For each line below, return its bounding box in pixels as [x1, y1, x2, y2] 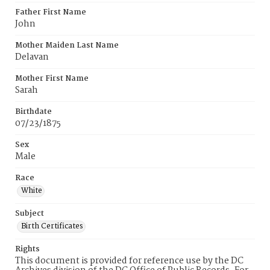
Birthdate [15, 105, 52, 118]
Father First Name [15, 6, 86, 19]
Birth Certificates [21, 220, 83, 233]
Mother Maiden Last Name [15, 39, 119, 52]
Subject [15, 207, 44, 220]
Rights [15, 243, 40, 256]
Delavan [15, 50, 49, 64]
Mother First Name [15, 72, 89, 85]
